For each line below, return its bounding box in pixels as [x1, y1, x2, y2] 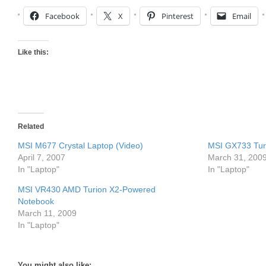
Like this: [18, 48, 49, 56]
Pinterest [161, 11, 194, 21]
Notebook [18, 197, 54, 206]
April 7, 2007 [18, 153, 65, 162]
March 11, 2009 [18, 208, 77, 218]
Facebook [45, 11, 80, 21]
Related [18, 122, 44, 131]
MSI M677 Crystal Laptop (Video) [18, 141, 143, 150]
